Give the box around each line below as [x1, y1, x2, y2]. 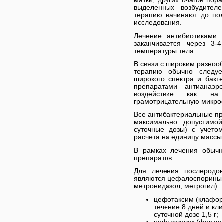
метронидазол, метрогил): [134, 182, 219, 190]
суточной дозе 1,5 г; [154, 210, 218, 218]
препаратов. [134, 154, 174, 162]
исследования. [134, 18, 182, 26]
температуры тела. [134, 47, 196, 55]
